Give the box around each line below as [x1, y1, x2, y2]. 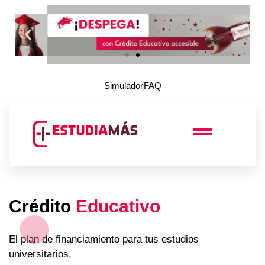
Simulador [104, 80, 143, 91]
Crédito [9, 196, 71, 216]
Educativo [76, 196, 160, 216]
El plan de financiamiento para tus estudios [9, 234, 199, 245]
